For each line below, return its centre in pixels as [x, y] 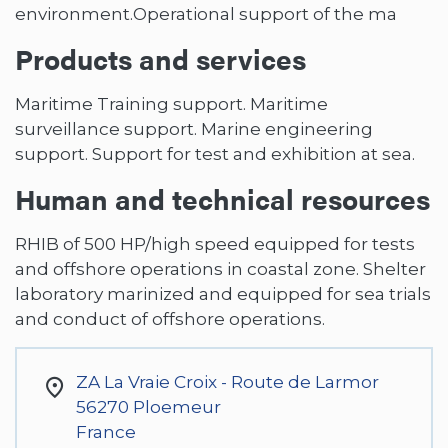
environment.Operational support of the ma [206, 13]
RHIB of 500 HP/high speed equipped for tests [215, 243]
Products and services [160, 58]
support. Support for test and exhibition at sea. [215, 153]
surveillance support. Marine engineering [194, 128]
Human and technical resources [222, 198]
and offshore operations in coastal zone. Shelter [220, 268]
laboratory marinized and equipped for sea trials [223, 293]
